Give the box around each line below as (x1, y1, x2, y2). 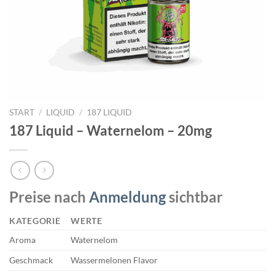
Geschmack (9, 255, 53, 266)
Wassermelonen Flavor (71, 255, 158, 266)
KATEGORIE (9, 215, 61, 227)
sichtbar (166, 188, 223, 206)
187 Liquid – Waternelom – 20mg (9, 122, 212, 139)
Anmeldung (89, 188, 166, 206)
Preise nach (9, 188, 89, 206)
